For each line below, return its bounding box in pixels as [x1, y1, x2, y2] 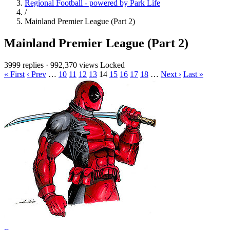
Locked [100, 60, 125, 69]
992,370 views [50, 60, 98, 69]
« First [4, 69, 25, 79]
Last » [183, 69, 203, 79]
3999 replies [4, 60, 44, 69]
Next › [161, 69, 181, 79]
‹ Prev [27, 69, 46, 79]
